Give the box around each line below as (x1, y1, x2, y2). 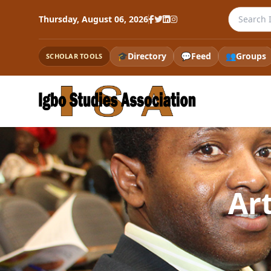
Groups (235, 50, 266, 62)
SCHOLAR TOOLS (46, 51, 103, 60)
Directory (127, 50, 166, 62)
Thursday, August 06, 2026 (39, 13, 148, 25)
